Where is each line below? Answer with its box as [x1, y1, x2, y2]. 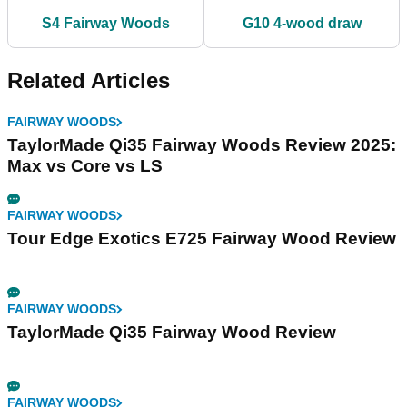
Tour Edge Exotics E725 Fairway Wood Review [7, 229, 396, 249]
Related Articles [7, 68, 170, 94]
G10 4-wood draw [242, 15, 362, 32]
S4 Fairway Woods [41, 15, 170, 32]
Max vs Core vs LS [7, 156, 163, 176]
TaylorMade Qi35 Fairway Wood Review [7, 323, 336, 342]
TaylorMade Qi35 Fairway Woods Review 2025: [7, 135, 396, 155]
